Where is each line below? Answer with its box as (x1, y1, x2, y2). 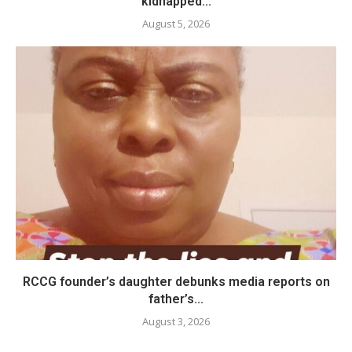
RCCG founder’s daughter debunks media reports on (22, 274, 330, 289)
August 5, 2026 (142, 16, 210, 31)
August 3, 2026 (142, 314, 210, 328)
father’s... (148, 291, 203, 306)
